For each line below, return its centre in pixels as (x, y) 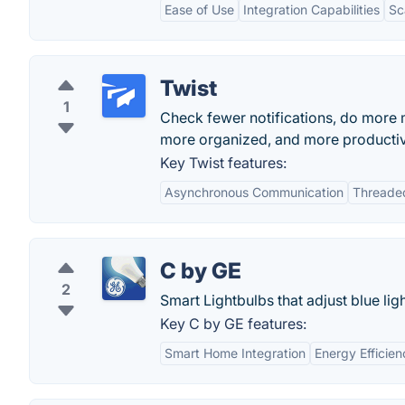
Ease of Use (199, 9)
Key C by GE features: (233, 324)
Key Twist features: (223, 163)
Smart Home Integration (235, 353)
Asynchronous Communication (254, 192)
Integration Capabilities (311, 9)
